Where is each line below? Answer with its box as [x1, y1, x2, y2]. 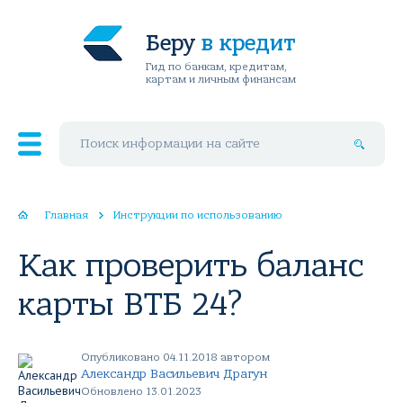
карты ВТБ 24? [18, 285, 243, 324]
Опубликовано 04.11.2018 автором [81, 351, 270, 363]
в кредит [201, 31, 295, 56]
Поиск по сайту [58, 120, 140, 136]
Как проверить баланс [18, 246, 363, 285]
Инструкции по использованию [113, 209, 282, 221]
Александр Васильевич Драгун [81, 366, 267, 381]
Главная [45, 209, 88, 221]
